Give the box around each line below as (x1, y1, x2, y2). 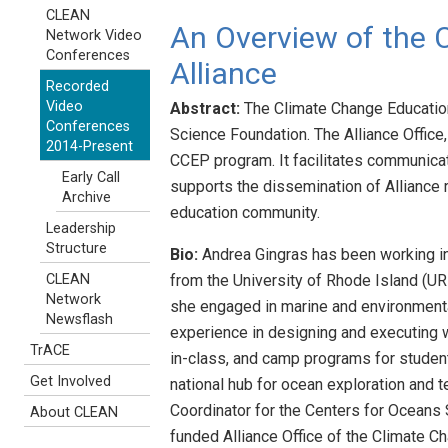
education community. (170, 202, 320, 222)
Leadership (46, 220, 116, 237)
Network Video (46, 27, 142, 44)
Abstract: (170, 98, 240, 118)
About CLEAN (30, 404, 118, 421)
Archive (62, 189, 111, 206)
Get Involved (30, 373, 111, 390)
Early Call (62, 169, 120, 186)
